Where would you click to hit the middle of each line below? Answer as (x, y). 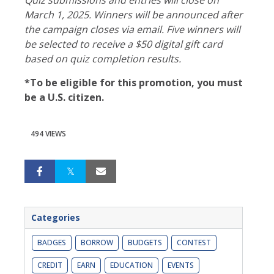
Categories (56, 217)
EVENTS (181, 265)
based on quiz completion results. (103, 58)
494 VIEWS (48, 133)
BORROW (97, 242)
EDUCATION (131, 265)
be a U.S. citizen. (64, 97)
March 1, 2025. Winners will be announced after (134, 14)
